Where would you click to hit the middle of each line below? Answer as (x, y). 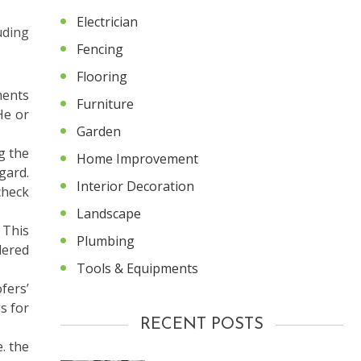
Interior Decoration (135, 186)
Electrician (107, 21)
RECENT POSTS (202, 324)
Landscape (109, 213)
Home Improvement (137, 158)
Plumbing (106, 241)
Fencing (100, 49)
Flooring (102, 76)
